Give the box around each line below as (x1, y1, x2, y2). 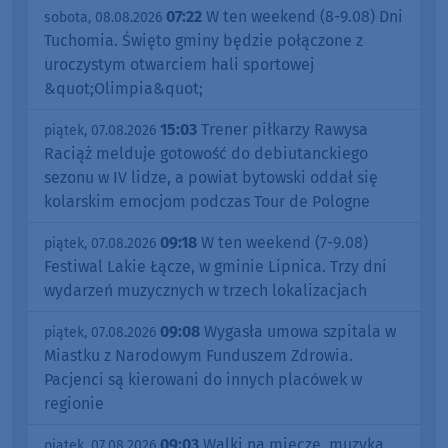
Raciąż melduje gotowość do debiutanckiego (44, 143, 368, 163)
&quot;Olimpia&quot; (44, 78, 203, 98)
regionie (44, 393, 104, 413)
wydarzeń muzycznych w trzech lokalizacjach (44, 280, 367, 300)
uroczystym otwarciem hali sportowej (44, 54, 314, 74)
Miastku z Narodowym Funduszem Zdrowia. (44, 345, 353, 365)
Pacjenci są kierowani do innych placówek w (44, 369, 362, 389)
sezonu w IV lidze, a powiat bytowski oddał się (44, 167, 378, 187)
